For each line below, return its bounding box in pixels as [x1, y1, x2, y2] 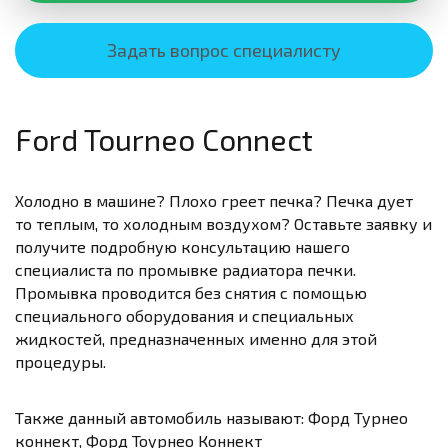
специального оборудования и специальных [15, 306, 354, 325]
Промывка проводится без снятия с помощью [15, 283, 367, 302]
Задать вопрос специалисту [107, 39, 341, 61]
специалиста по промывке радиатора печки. [15, 260, 356, 279]
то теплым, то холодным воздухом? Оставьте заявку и [15, 214, 432, 233]
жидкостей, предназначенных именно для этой [15, 329, 377, 348]
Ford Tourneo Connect [15, 121, 313, 157]
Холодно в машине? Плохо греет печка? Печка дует [15, 191, 413, 210]
